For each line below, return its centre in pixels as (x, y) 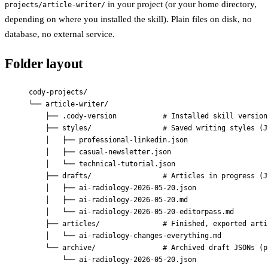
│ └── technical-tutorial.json (110, 164)
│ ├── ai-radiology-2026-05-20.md (117, 200)
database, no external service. (60, 34)
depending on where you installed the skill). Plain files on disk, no (128, 19)
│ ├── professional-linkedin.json (117, 140)
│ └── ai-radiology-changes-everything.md (133, 236)
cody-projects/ (58, 92)
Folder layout (44, 64)
